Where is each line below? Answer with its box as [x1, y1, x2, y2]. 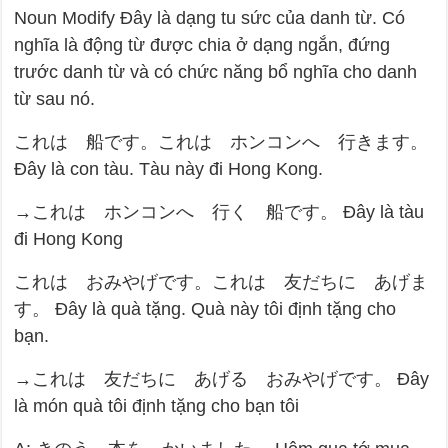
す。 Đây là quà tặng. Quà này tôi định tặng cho [14, 299, 397, 320]
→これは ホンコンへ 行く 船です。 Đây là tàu [14, 202, 425, 223]
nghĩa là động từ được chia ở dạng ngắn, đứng [14, 35, 391, 56]
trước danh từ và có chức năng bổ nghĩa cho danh [14, 62, 418, 83]
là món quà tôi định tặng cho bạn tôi [14, 396, 300, 417]
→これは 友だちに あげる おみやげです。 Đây [14, 369, 430, 390]
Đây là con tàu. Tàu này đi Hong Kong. [14, 159, 324, 180]
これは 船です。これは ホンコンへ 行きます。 [14, 132, 429, 153]
